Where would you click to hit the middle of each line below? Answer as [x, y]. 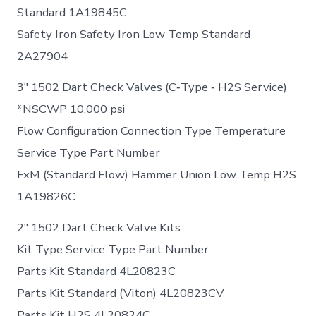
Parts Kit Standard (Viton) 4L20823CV [121, 293]
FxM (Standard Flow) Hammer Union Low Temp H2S [157, 175]
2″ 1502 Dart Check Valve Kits [99, 228]
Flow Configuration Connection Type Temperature [152, 131]
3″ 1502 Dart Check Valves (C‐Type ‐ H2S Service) [152, 87]
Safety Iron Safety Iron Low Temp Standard [134, 35]
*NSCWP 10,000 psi [71, 109]
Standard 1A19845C [72, 13]
